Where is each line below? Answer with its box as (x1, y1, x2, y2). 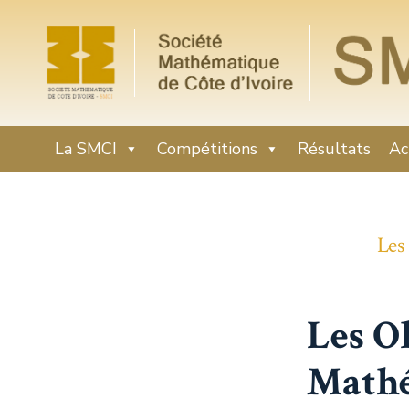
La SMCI (55, 138, 117, 161)
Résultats (298, 138, 371, 161)
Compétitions (157, 138, 257, 161)
